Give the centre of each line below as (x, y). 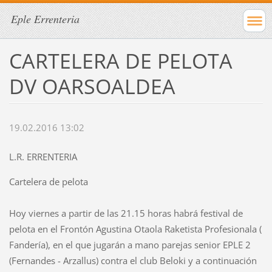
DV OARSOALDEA (92, 86)
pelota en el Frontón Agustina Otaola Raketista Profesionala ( (135, 229)
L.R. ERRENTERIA (43, 157)
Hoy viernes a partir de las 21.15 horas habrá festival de (126, 213)
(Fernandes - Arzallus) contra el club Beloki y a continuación (133, 261)
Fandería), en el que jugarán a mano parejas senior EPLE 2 (130, 245)
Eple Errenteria (45, 19)
